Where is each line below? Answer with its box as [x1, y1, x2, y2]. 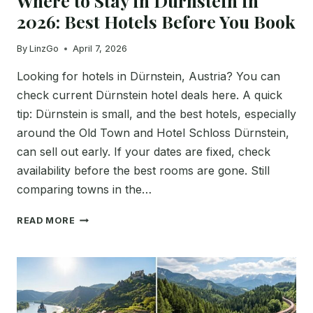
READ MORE [17, 215, 75, 226]
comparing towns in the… [17, 182, 152, 197]
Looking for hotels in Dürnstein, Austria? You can [17, 69, 280, 84]
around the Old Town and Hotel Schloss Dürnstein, [17, 126, 289, 140]
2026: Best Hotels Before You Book [17, 10, 296, 34]
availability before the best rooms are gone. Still [17, 163, 270, 178]
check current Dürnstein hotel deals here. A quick [17, 88, 282, 103]
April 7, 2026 [73, 43, 128, 54]
